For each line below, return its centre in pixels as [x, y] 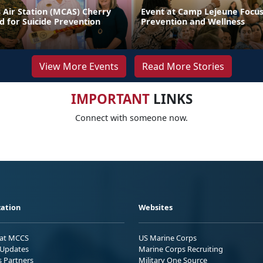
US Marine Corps [168, 237]
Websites [156, 207]
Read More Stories [183, 66]
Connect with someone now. [131, 117]
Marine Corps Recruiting [181, 249]
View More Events [79, 66]
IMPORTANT [110, 99]
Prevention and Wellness [193, 21]
